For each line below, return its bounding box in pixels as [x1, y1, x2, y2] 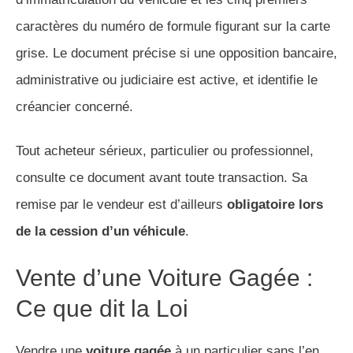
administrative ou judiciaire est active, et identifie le [16, 72, 318, 88]
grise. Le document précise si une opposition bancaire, [16, 46, 337, 61]
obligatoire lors [227, 197, 323, 213]
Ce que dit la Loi [16, 295, 188, 322]
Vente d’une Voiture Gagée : [16, 265, 313, 292]
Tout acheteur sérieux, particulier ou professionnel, [16, 143, 314, 159]
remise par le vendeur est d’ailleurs [16, 197, 227, 213]
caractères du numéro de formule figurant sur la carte [16, 19, 330, 35]
